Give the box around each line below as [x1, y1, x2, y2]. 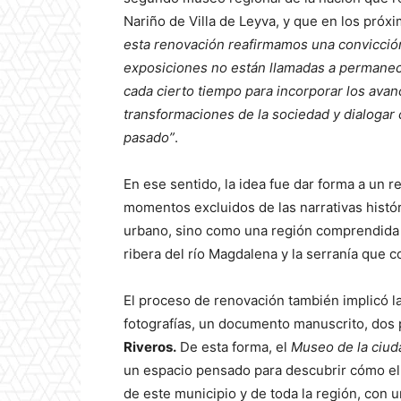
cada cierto [124, 82, 194, 100]
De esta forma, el [176, 338, 291, 356]
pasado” [124, 129, 175, 147]
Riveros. [124, 338, 176, 356]
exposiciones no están [124, 59, 266, 77]
